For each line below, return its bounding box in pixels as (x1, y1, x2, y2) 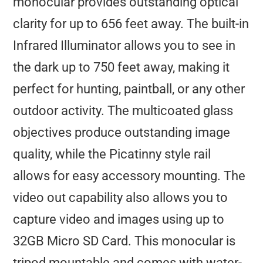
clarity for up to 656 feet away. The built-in (13, 16, 249, 31)
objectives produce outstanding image (13, 124, 231, 140)
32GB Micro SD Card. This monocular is (13, 233, 236, 248)
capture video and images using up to (13, 211, 225, 227)
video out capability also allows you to (13, 190, 228, 205)
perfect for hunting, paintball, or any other (13, 81, 245, 96)
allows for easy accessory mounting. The (13, 168, 246, 183)
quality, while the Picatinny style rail (13, 146, 211, 161)
